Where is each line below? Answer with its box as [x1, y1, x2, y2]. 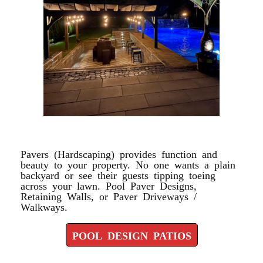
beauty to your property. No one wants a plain [21, 159, 235, 169]
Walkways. [21, 201, 68, 211]
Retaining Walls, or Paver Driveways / [21, 190, 197, 201]
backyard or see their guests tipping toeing [21, 169, 215, 180]
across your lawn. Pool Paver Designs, [21, 180, 197, 190]
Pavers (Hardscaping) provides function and [21, 148, 217, 159]
